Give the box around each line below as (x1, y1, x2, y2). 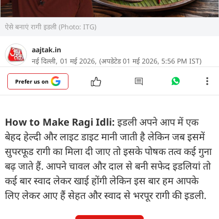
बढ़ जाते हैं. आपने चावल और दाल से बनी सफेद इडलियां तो (5, 159, 211, 173)
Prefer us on (15, 77, 48, 85)
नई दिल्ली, (32, 56, 58, 66)
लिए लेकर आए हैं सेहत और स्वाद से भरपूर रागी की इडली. (5, 188, 206, 202)
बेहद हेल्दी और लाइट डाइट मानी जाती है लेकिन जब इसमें (5, 130, 205, 143)
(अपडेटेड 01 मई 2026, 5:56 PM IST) (99, 56, 201, 66)
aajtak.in (32, 44, 61, 54)
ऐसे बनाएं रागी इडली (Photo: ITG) (5, 22, 96, 31)
